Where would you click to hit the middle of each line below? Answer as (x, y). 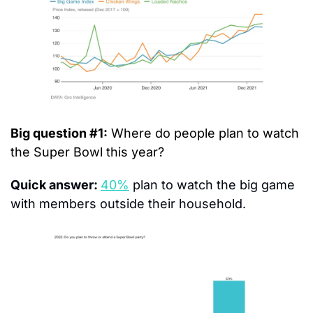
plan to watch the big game (212, 185)
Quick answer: (56, 185)
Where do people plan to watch (203, 133)
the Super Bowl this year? (87, 152)
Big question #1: (59, 133)
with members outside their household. (128, 204)
